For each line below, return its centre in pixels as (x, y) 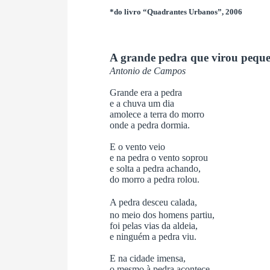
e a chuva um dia (142, 103)
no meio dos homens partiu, (162, 215)
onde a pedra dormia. (150, 125)
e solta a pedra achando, (155, 168)
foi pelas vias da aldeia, (154, 225)
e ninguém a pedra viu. (153, 236)
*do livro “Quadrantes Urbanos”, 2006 (176, 11)
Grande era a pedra (146, 92)
